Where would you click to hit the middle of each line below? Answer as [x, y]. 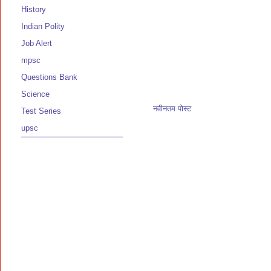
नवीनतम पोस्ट [172, 108]
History [34, 10]
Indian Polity [43, 27]
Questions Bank [49, 77]
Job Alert [37, 44]
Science [35, 94]
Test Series [41, 111]
